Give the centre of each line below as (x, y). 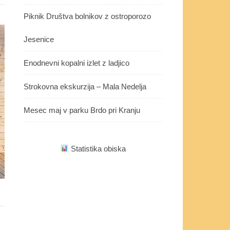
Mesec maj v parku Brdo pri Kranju (82, 110)
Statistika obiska (98, 148)
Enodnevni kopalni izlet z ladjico (76, 63)
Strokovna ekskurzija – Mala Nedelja (85, 86)
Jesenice (39, 39)
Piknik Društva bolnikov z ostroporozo (87, 16)
